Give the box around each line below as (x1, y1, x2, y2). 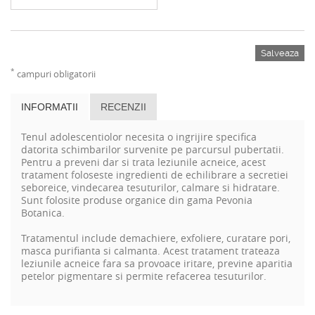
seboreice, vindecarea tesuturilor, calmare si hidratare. (21, 180, 280, 194)
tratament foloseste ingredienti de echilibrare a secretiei (21, 167, 288, 181)
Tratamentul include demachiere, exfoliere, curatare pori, (21, 231, 290, 245)
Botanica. (21, 205, 65, 219)
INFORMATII (21, 101, 78, 112)
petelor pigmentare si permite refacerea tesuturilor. (21, 269, 269, 283)
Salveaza (261, 47, 299, 58)
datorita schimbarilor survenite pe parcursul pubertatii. (21, 142, 284, 156)
